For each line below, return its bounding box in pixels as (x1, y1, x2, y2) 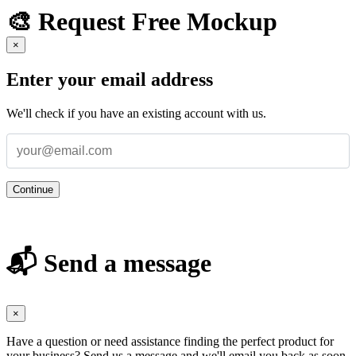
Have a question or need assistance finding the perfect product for (6, 334, 334, 348)
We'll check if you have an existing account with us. (6, 106, 266, 120)
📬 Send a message (6, 249, 211, 278)
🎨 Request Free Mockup (6, 6, 277, 36)
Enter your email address (6, 68, 213, 90)
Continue (13, 183, 53, 195)
